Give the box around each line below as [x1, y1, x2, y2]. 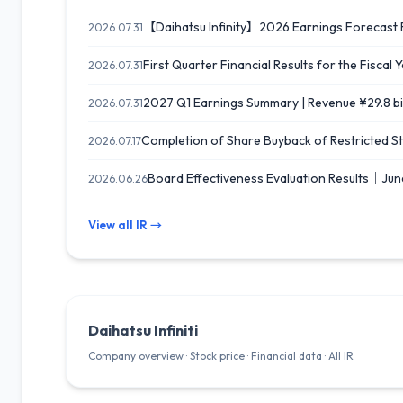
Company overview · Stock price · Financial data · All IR [88, 349, 354, 363]
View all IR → [88, 218, 162, 232]
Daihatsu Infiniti [88, 321, 198, 339]
